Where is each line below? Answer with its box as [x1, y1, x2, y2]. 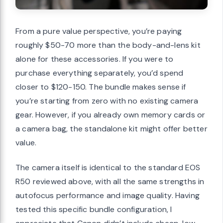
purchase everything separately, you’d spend [15, 68, 184, 79]
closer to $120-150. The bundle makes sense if [15, 82, 186, 93]
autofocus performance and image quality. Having [15, 190, 200, 201]
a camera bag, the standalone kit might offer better [15, 123, 208, 134]
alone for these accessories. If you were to [15, 54, 174, 65]
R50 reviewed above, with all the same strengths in [15, 176, 205, 187]
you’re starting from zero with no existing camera [15, 96, 199, 107]
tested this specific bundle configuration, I [15, 204, 172, 215]
